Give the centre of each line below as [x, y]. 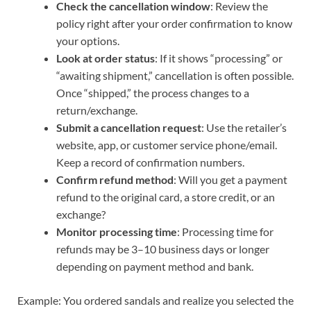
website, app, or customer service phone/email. [167, 144]
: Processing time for [225, 231]
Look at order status [106, 58]
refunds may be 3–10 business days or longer [163, 249]
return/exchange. [97, 110]
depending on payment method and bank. [155, 266]
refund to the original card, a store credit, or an [166, 196]
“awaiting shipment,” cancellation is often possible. [175, 75]
